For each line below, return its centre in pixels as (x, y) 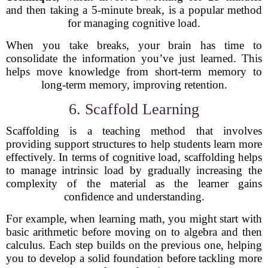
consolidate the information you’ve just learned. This (134, 58)
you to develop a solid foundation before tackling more (134, 258)
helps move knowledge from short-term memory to (134, 71)
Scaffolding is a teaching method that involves (134, 131)
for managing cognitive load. (134, 23)
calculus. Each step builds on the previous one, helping (134, 245)
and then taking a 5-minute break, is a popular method (134, 10)
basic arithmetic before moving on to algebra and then (134, 232)
